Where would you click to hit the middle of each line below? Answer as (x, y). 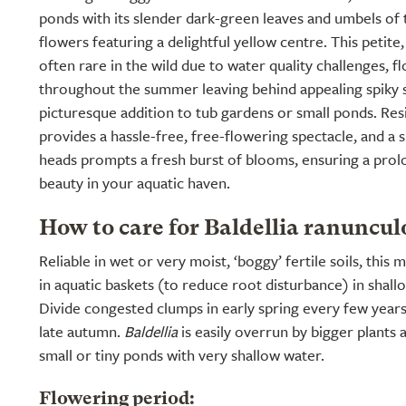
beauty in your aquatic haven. (135, 183)
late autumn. (82, 331)
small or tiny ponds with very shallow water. (182, 355)
